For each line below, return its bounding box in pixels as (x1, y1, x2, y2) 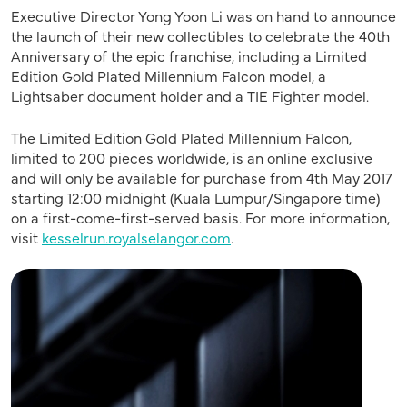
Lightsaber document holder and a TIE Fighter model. (11, 84, 369, 105)
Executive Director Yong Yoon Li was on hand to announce (11, 5, 396, 25)
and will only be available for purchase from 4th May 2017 (11, 166, 392, 187)
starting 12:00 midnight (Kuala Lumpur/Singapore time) (11, 186, 380, 207)
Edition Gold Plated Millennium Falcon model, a (11, 65, 326, 85)
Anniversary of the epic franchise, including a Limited (11, 45, 367, 65)
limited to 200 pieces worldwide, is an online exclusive (11, 146, 372, 167)
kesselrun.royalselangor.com (42, 226, 231, 247)
